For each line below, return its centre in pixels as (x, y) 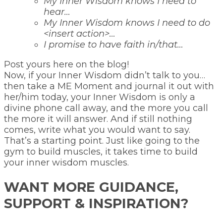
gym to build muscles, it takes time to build (101, 151)
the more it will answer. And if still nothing (98, 119)
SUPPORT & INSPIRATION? (96, 204)
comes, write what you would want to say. (97, 130)
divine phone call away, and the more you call (106, 108)
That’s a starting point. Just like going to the (102, 140)
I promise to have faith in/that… (113, 44)
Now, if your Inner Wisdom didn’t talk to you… (105, 75)
